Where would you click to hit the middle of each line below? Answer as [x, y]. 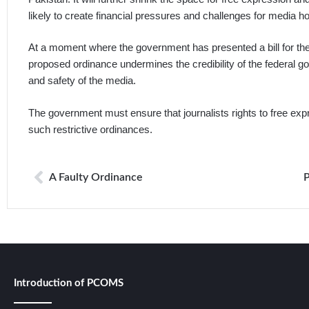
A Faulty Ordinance [96, 178]
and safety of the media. [82, 81]
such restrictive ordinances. [90, 129]
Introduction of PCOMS [69, 283]
